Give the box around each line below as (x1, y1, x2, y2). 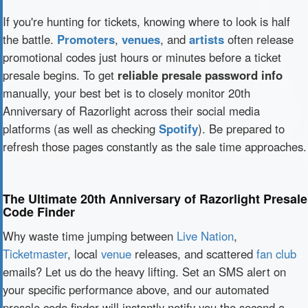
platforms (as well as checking (3, 120, 159, 137)
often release (224, 31, 294, 47)
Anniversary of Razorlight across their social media (3, 102, 260, 119)
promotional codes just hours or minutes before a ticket (3, 49, 281, 65)
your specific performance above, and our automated (3, 281, 269, 298)
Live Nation (177, 228, 234, 244)
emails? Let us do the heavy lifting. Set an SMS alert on (3, 263, 286, 280)
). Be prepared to (198, 120, 285, 137)
